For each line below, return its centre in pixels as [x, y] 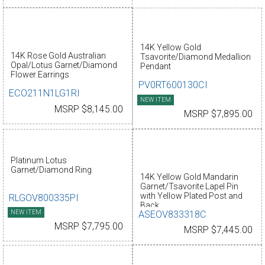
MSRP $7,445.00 [218, 230]
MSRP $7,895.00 [218, 114]
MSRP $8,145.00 [89, 109]
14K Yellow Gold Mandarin [189, 177]
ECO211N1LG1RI [45, 93]
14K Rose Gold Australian [58, 56]
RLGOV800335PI [44, 198]
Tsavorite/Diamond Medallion [195, 57]
